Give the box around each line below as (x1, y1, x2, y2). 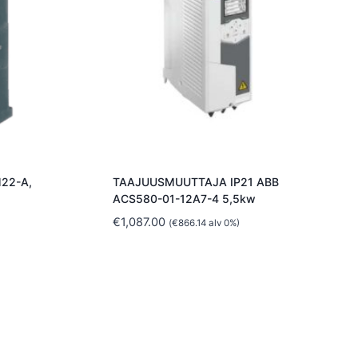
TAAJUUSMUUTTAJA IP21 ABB (113, 174, 279, 189)
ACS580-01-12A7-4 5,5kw (113, 191, 256, 205)
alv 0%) (206, 217, 240, 229)
